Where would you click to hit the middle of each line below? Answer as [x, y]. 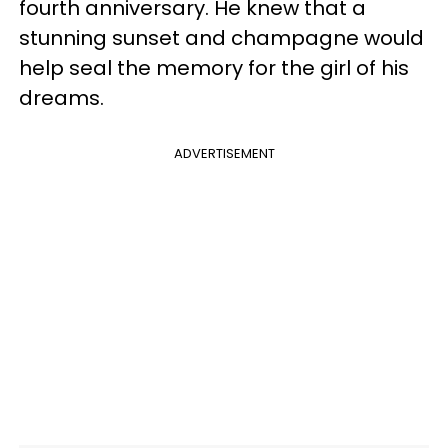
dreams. [66, 97]
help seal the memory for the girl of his [214, 67]
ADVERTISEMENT [224, 153]
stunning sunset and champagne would [221, 37]
